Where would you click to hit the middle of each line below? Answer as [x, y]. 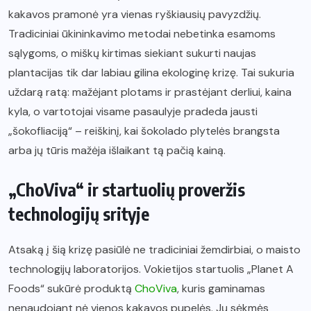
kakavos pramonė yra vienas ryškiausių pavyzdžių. [135, 15]
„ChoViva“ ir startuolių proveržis [127, 190]
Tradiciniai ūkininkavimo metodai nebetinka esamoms [142, 34]
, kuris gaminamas [221, 289]
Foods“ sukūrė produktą [72, 289]
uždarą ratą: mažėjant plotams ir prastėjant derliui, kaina [150, 92]
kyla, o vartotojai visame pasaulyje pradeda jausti [133, 112]
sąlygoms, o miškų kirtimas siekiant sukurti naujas [132, 53]
